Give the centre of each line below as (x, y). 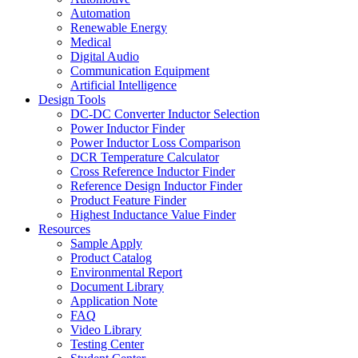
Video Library (106, 329)
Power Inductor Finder (127, 128)
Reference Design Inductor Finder (156, 185)
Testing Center (107, 344)
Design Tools (72, 99)
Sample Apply (106, 243)
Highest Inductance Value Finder (153, 214)
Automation (100, 13)
